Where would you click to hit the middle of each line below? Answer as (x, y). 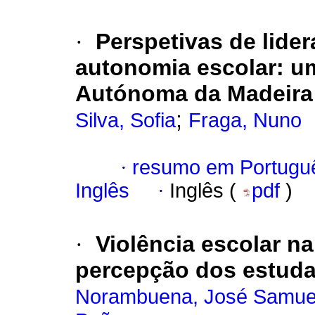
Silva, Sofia (126, 121)
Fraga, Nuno (245, 121)
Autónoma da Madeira (194, 94)
